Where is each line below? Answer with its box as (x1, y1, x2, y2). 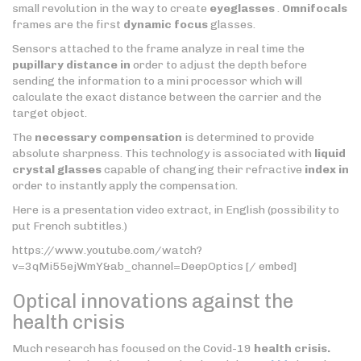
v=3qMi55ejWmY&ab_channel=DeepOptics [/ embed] (12, 259, 297, 274)
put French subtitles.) (12, 219, 127, 234)
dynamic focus (123, 18, 208, 32)
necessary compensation (35, 131, 182, 145)
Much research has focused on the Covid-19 (12, 342, 254, 356)
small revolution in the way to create (12, 2, 210, 16)
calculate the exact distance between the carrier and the (12, 90, 322, 105)
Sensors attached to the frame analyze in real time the (12, 42, 305, 56)
